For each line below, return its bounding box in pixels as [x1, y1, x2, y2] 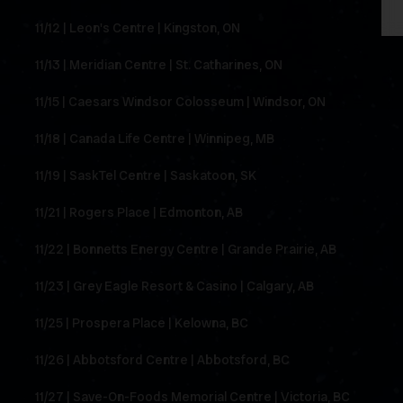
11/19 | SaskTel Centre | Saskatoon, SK [35, 167, 259, 184]
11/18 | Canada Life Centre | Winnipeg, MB [35, 130, 277, 148]
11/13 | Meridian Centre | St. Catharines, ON [35, 57, 285, 74]
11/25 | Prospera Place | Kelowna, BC [35, 315, 251, 332]
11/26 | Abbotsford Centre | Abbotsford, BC [35, 352, 292, 369]
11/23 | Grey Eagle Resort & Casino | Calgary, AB [35, 278, 317, 295]
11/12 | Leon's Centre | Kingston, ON [35, 20, 243, 37]
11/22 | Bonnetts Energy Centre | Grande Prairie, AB [35, 241, 339, 258]
